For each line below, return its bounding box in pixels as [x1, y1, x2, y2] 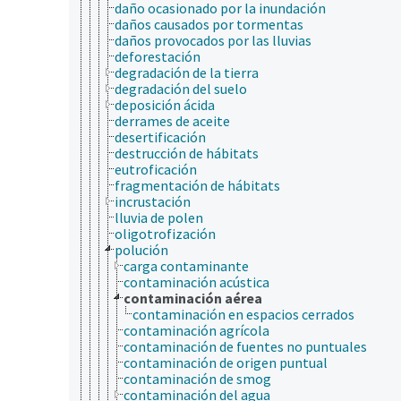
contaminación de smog [124, 369, 271, 388]
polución [115, 240, 168, 259]
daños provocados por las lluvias [115, 30, 311, 49]
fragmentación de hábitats [115, 175, 280, 194]
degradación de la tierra [115, 63, 259, 81]
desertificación [115, 127, 206, 146]
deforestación [115, 47, 200, 65]
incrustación [115, 192, 191, 210]
